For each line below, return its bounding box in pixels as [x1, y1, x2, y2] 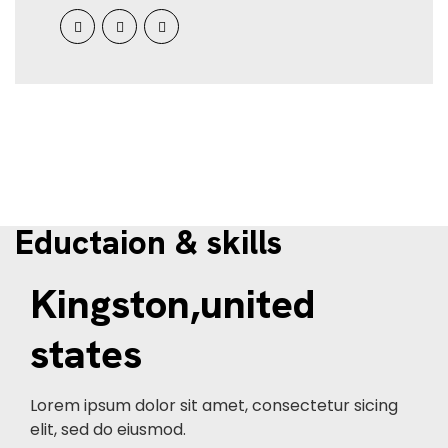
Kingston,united [30, 278, 315, 330]
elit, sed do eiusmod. [30, 418, 186, 441]
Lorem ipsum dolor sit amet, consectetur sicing [30, 394, 398, 417]
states [30, 328, 142, 380]
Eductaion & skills [15, 221, 282, 264]
